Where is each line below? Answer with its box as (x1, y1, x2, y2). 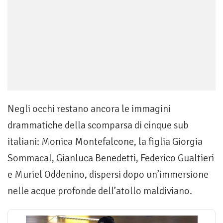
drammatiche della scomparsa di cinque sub (7, 119, 189, 132)
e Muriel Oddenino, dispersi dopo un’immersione (7, 168, 209, 181)
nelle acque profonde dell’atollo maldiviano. (7, 185, 192, 198)
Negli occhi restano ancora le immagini (7, 103, 171, 115)
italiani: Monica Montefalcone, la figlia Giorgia (7, 135, 203, 148)
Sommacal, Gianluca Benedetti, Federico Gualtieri (7, 152, 214, 165)
